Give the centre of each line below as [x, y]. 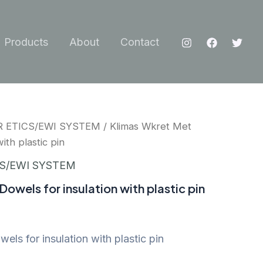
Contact [140, 42]
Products [26, 42]
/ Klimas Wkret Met [146, 126]
